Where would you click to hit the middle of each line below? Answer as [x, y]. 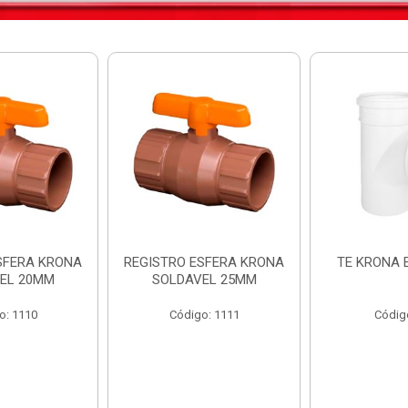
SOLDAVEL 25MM [204, 280]
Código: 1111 [204, 315]
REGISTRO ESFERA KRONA [204, 263]
